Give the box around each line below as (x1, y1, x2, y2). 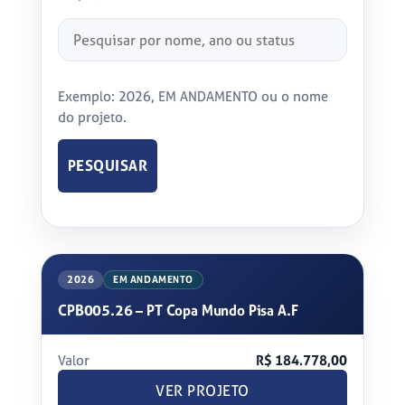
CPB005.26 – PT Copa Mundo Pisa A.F (58, 300, 298, 321)
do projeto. (58, 108, 127, 127)
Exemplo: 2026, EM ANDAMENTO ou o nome (58, 87, 328, 106)
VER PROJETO (155, 381, 250, 401)
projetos (57, 38, 105, 57)
